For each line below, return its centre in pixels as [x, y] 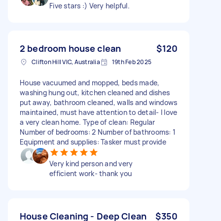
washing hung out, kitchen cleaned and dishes [95, 92]
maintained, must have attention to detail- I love [99, 112]
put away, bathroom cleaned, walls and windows [99, 102]
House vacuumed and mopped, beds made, [90, 82]
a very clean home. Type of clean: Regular [88, 122]
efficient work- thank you [91, 173]
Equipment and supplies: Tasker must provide [93, 142]
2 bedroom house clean [71, 48]
